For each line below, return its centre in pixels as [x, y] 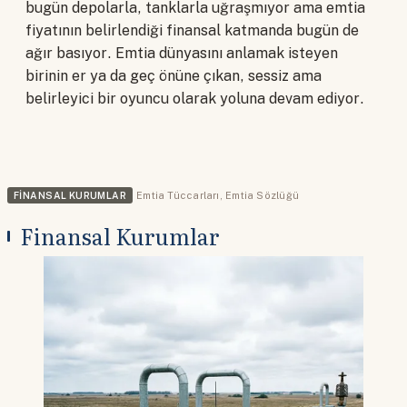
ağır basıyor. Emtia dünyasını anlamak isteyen [182, 54]
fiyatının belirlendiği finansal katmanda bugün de [192, 31]
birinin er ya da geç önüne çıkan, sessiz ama [174, 76]
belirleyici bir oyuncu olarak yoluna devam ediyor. [195, 99]
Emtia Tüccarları [178, 196]
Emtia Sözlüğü [262, 196]
